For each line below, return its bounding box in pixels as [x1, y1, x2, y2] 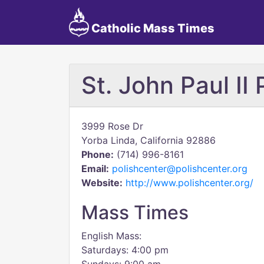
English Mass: [81, 230, 141, 242]
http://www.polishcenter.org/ [126, 177, 253, 189]
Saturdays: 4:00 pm [81, 244, 169, 256]
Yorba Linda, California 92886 [81, 134, 216, 146]
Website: [81, 177, 123, 189]
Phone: [81, 148, 114, 160]
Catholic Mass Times [88, 21, 214, 35]
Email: [81, 163, 109, 174]
